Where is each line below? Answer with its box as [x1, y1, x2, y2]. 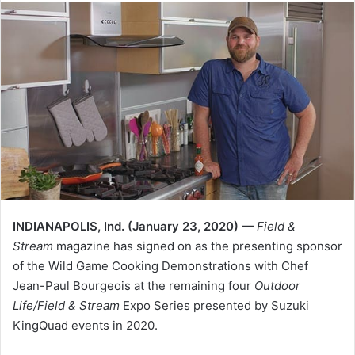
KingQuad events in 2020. [13, 318, 158, 334]
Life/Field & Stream [13, 298, 123, 314]
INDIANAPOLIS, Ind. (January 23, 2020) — [13, 219, 254, 235]
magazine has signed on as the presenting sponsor [53, 239, 342, 254]
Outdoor [254, 278, 300, 294]
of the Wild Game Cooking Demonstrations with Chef [13, 258, 308, 274]
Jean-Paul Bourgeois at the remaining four [13, 278, 254, 294]
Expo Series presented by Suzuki [123, 298, 309, 314]
